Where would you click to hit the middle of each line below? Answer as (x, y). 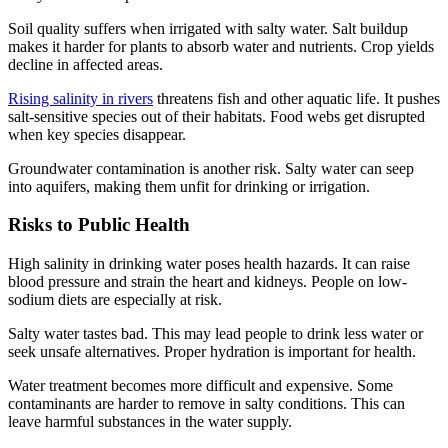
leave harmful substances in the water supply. (150, 422)
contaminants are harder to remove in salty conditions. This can (206, 404)
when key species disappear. (97, 134)
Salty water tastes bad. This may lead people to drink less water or (215, 334)
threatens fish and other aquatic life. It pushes (296, 98)
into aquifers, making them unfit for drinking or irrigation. (189, 186)
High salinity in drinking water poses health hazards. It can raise (209, 264)
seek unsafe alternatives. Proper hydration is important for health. (212, 352)
